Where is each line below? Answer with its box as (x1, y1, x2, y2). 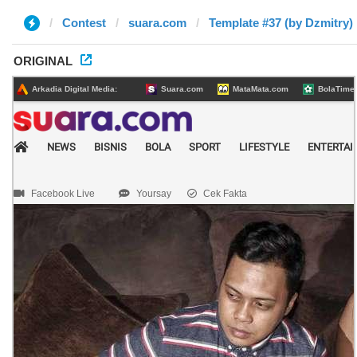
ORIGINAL (14, 54, 73, 68)
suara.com (128, 16, 186, 29)
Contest (62, 16, 106, 29)
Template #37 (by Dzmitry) (209, 16, 353, 29)
